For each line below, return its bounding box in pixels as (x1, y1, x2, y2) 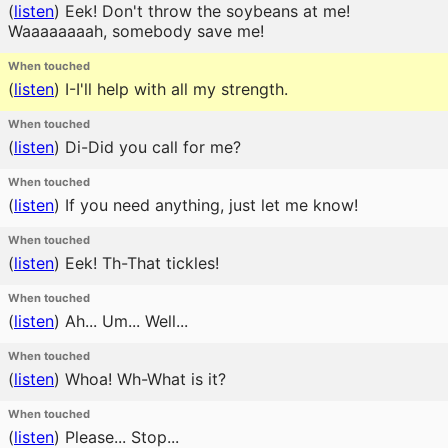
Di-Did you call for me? (60, 137, 241, 157)
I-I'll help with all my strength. (60, 79, 288, 99)
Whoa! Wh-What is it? (60, 369, 226, 389)
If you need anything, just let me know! (60, 195, 358, 215)
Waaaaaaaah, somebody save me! (8, 21, 264, 41)
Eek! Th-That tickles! (60, 253, 219, 273)
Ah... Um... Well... (60, 311, 188, 331)
